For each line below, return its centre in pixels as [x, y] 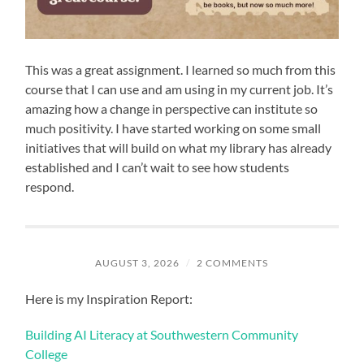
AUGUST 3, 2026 [138, 263]
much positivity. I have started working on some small [173, 128]
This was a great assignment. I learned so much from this [181, 70]
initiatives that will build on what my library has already [179, 148]
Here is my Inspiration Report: [109, 299]
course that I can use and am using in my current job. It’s [180, 89]
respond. [50, 187]
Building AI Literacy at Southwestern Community [162, 335]
